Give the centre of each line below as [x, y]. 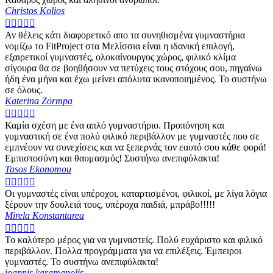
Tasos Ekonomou [38, 169]
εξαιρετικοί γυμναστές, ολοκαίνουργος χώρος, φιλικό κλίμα [120, 57]
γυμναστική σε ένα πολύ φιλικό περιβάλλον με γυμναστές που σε [132, 136]
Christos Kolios [35, 11]
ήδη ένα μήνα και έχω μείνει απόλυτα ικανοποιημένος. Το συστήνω [136, 79]
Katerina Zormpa [39, 101]
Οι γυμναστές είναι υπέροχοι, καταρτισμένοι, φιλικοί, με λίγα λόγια [136, 194]
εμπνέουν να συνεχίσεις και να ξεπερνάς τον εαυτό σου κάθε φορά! [136, 147]
